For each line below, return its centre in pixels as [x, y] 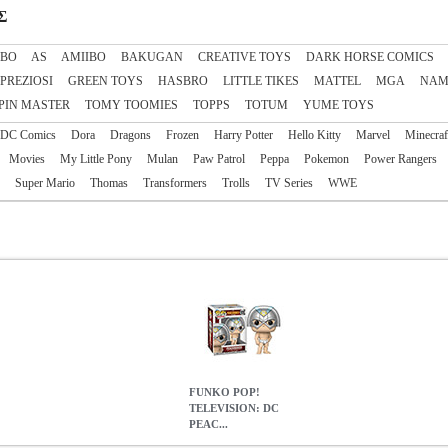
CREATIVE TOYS [244, 57]
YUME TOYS [338, 105]
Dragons [130, 135]
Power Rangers [400, 159]
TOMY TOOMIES [131, 105]
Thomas [109, 183]
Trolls [236, 183]
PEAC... [208, 424]
